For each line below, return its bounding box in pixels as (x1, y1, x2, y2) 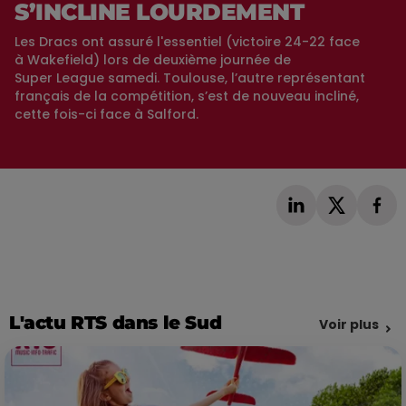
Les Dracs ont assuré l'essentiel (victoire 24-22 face (14, 33, 360, 52)
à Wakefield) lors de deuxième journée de (14, 51, 291, 70)
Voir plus (319, 314, 379, 333)
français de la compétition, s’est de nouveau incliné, (14, 87, 359, 106)
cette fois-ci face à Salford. (14, 105, 198, 124)
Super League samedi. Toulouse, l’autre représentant (14, 69, 365, 88)
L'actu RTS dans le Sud (9, 311, 222, 333)
